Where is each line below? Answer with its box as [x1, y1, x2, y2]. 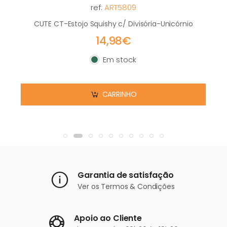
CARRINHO [102, 89, 137, 100]
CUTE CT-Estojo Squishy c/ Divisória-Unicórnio [33, 18, 193, 29]
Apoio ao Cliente [74, 212, 142, 224]
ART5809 [104, 2, 136, 13]
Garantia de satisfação [78, 169, 174, 181]
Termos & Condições [101, 181, 175, 192]
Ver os [78, 181, 101, 192]
